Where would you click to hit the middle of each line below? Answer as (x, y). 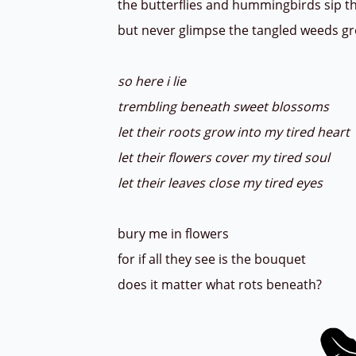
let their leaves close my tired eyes (222, 183)
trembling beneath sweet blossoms (225, 106)
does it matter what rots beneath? (221, 284)
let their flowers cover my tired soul (225, 157)
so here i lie (153, 81)
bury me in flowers (175, 234)
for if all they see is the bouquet (213, 259)
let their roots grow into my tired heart (235, 132)
